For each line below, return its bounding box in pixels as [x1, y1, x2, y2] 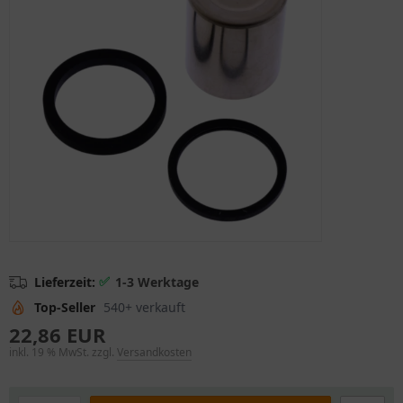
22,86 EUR [9, 321, 106, 348]
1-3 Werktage [115, 273, 199, 291]
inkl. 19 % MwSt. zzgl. [9, 345, 117, 360]
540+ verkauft [103, 299, 185, 316]
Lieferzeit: [34, 273, 95, 291]
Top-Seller [34, 299, 95, 316]
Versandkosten [117, 345, 192, 360]
